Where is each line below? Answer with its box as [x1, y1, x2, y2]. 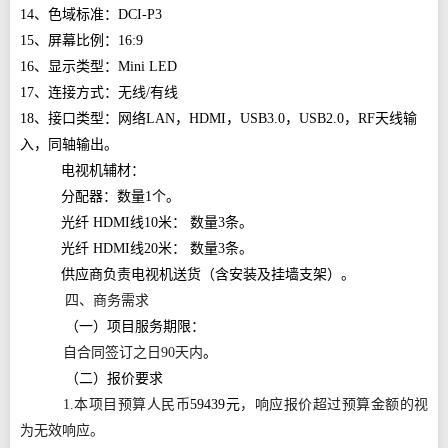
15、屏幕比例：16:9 [20, 33, 143, 48]
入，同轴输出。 [20, 137, 118, 152]
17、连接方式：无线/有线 [20, 85, 178, 100]
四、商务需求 [65, 293, 150, 308]
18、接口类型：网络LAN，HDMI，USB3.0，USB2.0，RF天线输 [20, 111, 417, 126]
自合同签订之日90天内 [62, 345, 203, 360]
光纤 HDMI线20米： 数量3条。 [61, 241, 254, 256]
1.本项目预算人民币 [62, 397, 191, 412]
